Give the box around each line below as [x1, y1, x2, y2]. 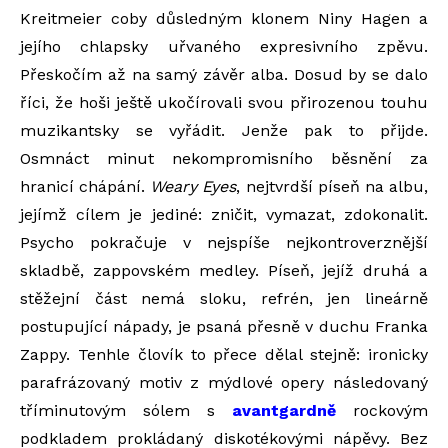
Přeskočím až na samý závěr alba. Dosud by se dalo [20, 64, 428, 84]
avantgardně [232, 400, 336, 420]
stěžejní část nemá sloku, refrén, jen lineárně [20, 288, 428, 308]
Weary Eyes [150, 176, 237, 196]
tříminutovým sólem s [20, 400, 232, 420]
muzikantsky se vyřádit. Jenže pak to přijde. [20, 120, 428, 140]
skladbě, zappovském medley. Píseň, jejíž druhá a [20, 260, 428, 280]
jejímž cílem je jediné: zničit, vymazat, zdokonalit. [20, 204, 428, 224]
